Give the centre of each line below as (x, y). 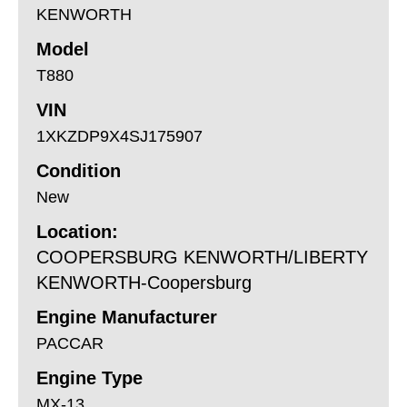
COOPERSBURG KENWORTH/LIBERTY (202, 257)
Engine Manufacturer (127, 317)
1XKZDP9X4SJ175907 (119, 136)
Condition (79, 170)
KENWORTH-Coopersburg (144, 282)
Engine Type (89, 377)
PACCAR (70, 343)
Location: (77, 231)
